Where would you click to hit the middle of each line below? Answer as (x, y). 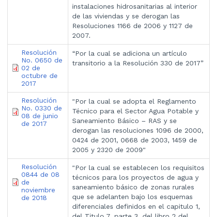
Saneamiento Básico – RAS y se (124, 120)
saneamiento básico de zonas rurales (133, 187)
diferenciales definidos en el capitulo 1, (136, 206)
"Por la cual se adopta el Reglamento (134, 101)
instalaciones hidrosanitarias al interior (135, 6)
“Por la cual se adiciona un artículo (130, 53)
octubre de (39, 75)
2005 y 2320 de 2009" (109, 149)
